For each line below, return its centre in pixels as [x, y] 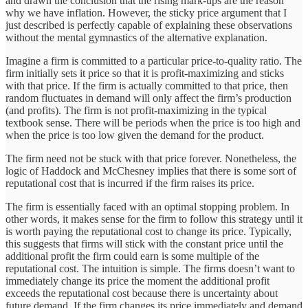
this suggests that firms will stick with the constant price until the [144, 244]
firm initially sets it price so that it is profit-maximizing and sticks [145, 74]
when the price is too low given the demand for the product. [135, 135]
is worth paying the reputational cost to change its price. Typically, [148, 232]
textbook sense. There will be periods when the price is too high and [153, 123]
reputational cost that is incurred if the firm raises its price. [130, 184]
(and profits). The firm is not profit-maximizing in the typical [136, 111]
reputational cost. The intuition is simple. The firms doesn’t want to [150, 269]
